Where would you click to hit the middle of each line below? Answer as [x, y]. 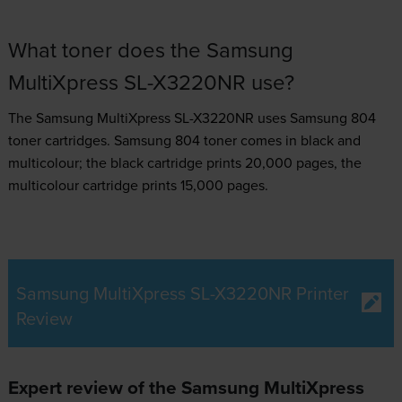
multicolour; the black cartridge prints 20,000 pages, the [184, 163]
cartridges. [77, 140]
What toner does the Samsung [150, 50]
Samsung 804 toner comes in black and [237, 140]
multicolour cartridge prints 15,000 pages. [138, 185]
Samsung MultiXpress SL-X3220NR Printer [182, 293]
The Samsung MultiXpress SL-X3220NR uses [149, 118]
